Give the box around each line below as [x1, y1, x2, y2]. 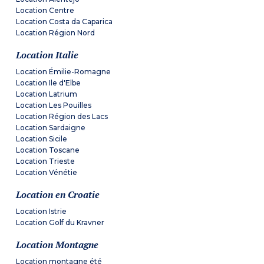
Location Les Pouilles [16, 101, 92, 110]
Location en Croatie [16, 188, 100, 202]
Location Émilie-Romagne [16, 67, 111, 77]
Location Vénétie [16, 168, 78, 177]
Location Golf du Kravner [16, 218, 105, 227]
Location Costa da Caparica [16, 17, 113, 27]
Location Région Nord [16, 28, 95, 38]
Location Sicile [16, 134, 68, 144]
